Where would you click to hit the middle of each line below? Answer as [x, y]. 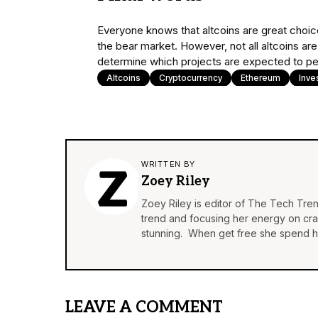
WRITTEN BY [168, 164]
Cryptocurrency [191, 78]
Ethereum [261, 78]
